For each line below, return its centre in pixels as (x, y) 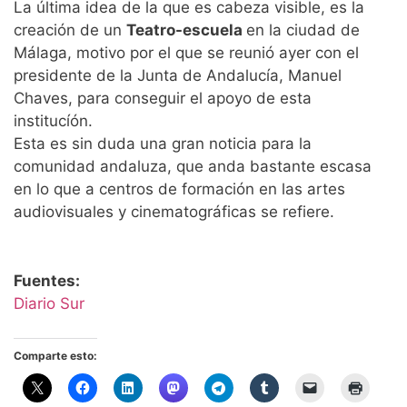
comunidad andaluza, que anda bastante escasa (193, 167)
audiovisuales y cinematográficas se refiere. (174, 212)
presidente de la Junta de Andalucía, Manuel (178, 76)
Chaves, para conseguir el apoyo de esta (163, 99)
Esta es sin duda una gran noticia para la (163, 144)
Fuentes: (47, 280)
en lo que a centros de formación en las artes (179, 189)
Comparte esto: (55, 356)
